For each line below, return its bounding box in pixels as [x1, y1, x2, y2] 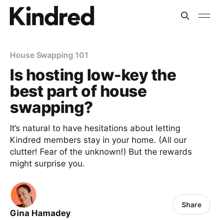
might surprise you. [10, 159, 85, 168]
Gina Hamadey [10, 208, 71, 218]
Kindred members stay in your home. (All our [10, 135, 187, 145]
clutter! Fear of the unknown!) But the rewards [10, 147, 192, 157]
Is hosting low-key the [10, 65, 176, 84]
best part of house [10, 82, 147, 101]
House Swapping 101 [10, 50, 88, 60]
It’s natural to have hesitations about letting [10, 123, 180, 133]
